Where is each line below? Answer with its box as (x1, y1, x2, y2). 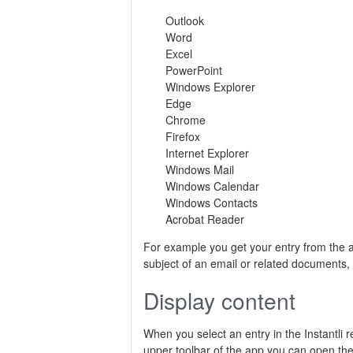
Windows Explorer (165, 79, 255, 95)
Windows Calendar (165, 178, 259, 195)
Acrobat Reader (165, 211, 244, 228)
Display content (143, 284, 295, 317)
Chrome (165, 112, 206, 128)
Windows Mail (165, 162, 234, 178)
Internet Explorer (165, 145, 249, 162)
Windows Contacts (165, 195, 258, 211)
